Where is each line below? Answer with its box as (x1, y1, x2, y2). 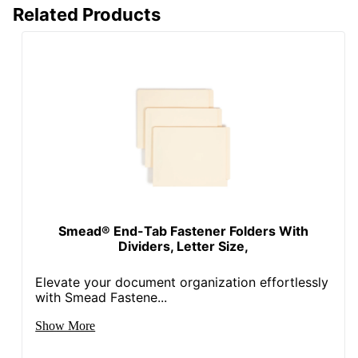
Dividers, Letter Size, (118, 237, 249, 254)
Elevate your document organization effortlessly (35, 273, 329, 290)
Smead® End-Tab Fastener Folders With (58, 222, 309, 239)
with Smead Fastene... (35, 288, 168, 305)
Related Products (13, 3, 161, 25)
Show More (35, 318, 96, 332)
